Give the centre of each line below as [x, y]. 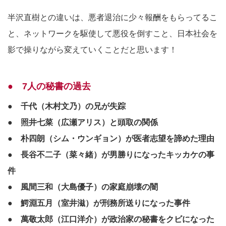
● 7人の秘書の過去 [49, 86]
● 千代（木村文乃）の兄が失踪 [67, 106]
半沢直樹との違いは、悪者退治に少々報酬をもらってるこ [112, 17]
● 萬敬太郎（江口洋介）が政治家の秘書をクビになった [111, 219]
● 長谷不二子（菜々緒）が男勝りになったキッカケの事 [111, 154]
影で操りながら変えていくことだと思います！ [92, 49]
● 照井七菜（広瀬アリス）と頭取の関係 [83, 122]
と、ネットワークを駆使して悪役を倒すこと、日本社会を [112, 33]
